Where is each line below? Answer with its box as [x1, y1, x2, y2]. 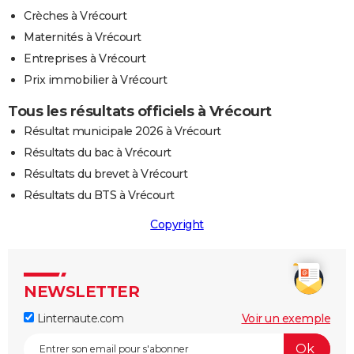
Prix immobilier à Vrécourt [24, 72, 167, 87]
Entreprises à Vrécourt [24, 51, 145, 66]
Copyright [150, 217, 204, 232]
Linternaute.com [34, 311, 123, 326]
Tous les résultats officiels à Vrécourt [8, 102, 272, 120]
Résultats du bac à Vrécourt [24, 145, 171, 160]
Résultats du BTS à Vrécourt [24, 187, 175, 202]
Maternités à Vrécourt [24, 29, 141, 44]
